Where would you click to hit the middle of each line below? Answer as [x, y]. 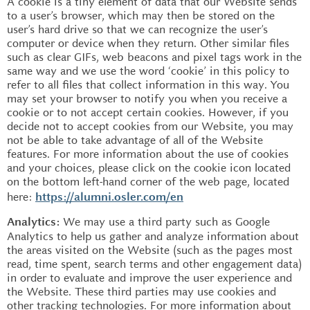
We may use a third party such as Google [166, 222]
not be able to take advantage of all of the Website [135, 140]
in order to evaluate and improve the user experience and [149, 278]
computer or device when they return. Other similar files [148, 43]
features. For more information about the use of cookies [148, 154]
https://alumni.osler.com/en [109, 198]
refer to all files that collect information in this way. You [148, 84]
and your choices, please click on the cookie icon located [149, 167]
